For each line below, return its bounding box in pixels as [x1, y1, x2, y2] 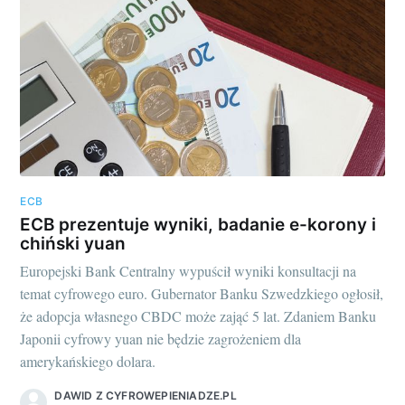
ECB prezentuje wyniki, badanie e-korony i [20, 213, 377, 235]
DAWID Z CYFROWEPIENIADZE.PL [54, 389, 237, 403]
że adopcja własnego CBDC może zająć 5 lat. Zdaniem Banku [20, 306, 377, 326]
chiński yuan [20, 232, 127, 254]
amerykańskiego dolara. [20, 352, 156, 372]
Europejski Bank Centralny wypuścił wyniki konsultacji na [20, 261, 357, 281]
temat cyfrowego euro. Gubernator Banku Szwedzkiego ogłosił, [20, 284, 384, 304]
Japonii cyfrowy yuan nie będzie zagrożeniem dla [20, 329, 302, 349]
